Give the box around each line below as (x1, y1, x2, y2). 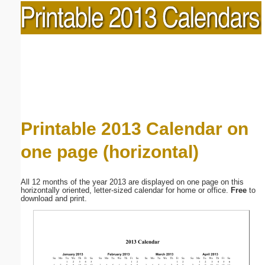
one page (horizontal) (21, 141, 199, 161)
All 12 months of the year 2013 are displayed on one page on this (21, 177, 244, 187)
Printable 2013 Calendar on (21, 118, 248, 138)
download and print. (21, 194, 87, 203)
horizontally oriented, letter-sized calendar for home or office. (21, 186, 231, 195)
